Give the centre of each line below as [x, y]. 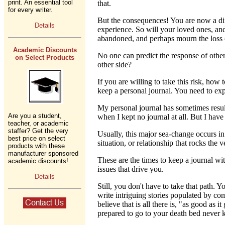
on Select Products [45, 58]
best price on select [37, 138]
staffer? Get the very [38, 131]
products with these [36, 146]
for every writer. [30, 10]
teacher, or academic [38, 123]
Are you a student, [35, 116]
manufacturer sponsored [43, 153]
